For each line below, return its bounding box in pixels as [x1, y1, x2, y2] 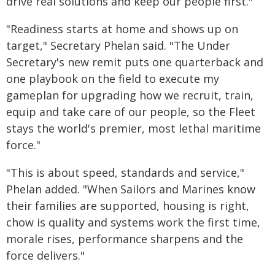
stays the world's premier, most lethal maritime [6, 121, 261, 136]
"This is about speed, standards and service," [6, 165, 244, 180]
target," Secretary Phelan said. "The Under [6, 38, 230, 53]
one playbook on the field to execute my [6, 71, 219, 86]
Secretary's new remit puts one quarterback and [6, 55, 263, 69]
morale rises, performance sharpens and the [6, 231, 243, 246]
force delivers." [6, 248, 85, 263]
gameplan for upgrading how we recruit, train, [6, 88, 254, 103]
